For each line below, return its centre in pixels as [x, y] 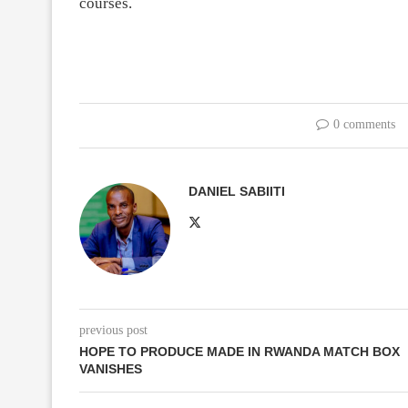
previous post [113, 330]
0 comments [364, 124]
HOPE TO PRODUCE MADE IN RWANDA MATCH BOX [240, 351]
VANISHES [111, 368]
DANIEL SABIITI [237, 191]
